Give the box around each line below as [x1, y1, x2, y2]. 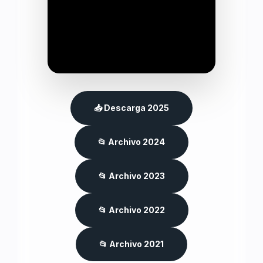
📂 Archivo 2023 [98, 171, 165, 181]
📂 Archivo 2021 [99, 239, 164, 249]
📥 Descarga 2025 [94, 103, 169, 113]
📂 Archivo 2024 [98, 137, 165, 147]
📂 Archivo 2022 [98, 205, 165, 215]
